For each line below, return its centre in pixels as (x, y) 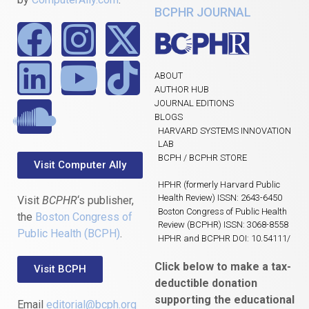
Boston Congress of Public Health (222, 212)
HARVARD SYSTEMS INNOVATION (225, 131)
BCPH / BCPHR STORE (202, 158)
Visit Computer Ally (80, 165)
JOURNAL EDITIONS (194, 103)
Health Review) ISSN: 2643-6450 (220, 198)
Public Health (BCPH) (69, 234)
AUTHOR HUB (182, 90)
